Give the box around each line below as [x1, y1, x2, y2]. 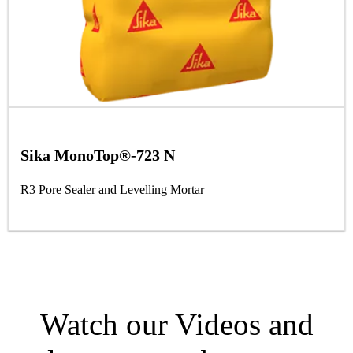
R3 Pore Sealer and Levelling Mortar [20, 182, 204, 196]
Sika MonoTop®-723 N [20, 146, 175, 164]
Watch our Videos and [39, 307, 314, 342]
